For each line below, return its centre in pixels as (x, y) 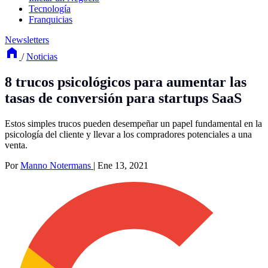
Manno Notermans (57, 165)
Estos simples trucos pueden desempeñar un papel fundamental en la (133, 123)
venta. (16, 145)
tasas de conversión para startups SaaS (123, 98)
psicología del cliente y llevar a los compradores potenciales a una (128, 134)
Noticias (42, 56)
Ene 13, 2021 (123, 165)
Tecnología (50, 8)
